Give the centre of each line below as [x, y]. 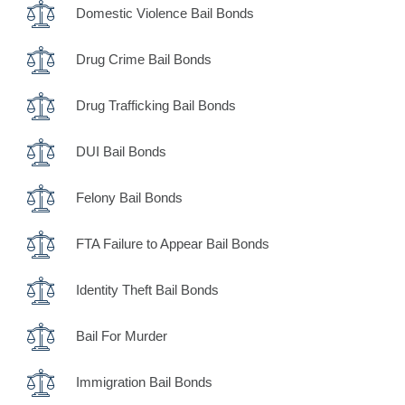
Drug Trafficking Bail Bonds [155, 105]
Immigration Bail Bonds [144, 382]
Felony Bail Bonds [129, 198]
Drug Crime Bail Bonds [143, 59]
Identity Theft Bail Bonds [147, 290]
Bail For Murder [121, 336]
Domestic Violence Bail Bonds [165, 13]
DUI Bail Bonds [121, 151]
